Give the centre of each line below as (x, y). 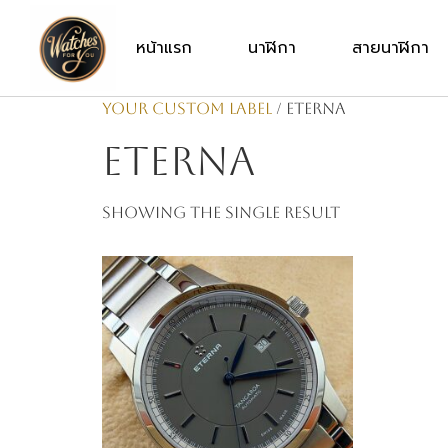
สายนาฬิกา (390, 47)
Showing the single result (221, 212)
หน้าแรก (163, 47)
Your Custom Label (187, 108)
